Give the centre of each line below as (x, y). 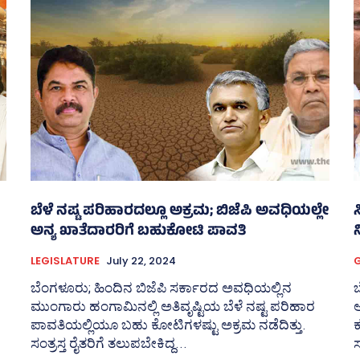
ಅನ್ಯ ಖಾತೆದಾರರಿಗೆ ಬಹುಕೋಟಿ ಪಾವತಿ (138, 233)
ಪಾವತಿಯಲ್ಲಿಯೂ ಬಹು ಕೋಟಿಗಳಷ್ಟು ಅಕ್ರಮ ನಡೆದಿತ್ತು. (168, 325)
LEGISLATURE (65, 261)
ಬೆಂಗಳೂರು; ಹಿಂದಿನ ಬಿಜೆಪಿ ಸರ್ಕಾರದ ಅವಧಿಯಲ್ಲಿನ (161, 288)
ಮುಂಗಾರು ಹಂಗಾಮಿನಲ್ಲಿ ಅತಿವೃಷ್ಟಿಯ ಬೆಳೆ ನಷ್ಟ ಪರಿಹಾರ (173, 307)
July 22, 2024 (141, 261)
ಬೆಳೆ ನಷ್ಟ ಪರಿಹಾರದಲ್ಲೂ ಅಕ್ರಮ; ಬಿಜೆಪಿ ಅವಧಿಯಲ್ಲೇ (180, 213)
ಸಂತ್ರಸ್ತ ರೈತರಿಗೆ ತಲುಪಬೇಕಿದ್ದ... (109, 344)
